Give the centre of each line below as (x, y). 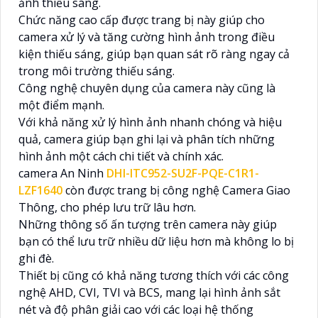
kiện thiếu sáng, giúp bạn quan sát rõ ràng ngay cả (154, 54)
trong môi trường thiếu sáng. (97, 71)
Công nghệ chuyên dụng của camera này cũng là (147, 88)
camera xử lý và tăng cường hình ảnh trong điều (147, 37)
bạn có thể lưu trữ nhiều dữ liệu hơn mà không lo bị (156, 241)
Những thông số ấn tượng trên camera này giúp (148, 224)
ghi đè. (36, 258)
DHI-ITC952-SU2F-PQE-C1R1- (183, 173)
